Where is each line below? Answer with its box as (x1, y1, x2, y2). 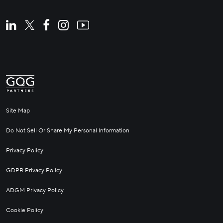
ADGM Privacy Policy (6, 186, 64, 195)
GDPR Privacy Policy (6, 166, 62, 175)
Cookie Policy (6, 206, 43, 215)
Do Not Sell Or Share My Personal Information (6, 126, 129, 135)
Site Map (6, 107, 30, 115)
